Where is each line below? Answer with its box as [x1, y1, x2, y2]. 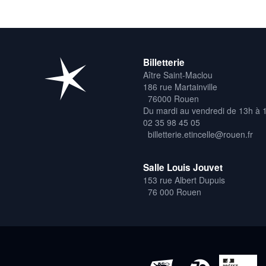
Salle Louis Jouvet [142, 160, 223, 174]
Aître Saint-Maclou [142, 68, 213, 81]
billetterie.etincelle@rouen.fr [142, 128, 258, 140]
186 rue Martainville [142, 80, 217, 93]
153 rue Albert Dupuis [142, 173, 225, 186]
